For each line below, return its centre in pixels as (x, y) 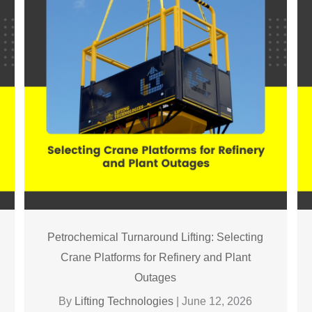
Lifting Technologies (126, 301)
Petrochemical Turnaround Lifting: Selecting (156, 237)
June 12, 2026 (217, 301)
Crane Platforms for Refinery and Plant (155, 257)
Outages (156, 277)
